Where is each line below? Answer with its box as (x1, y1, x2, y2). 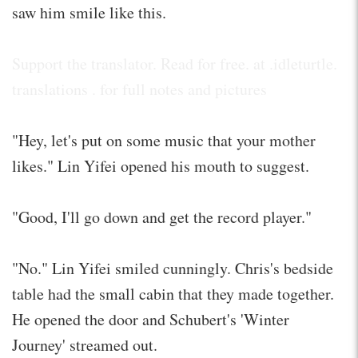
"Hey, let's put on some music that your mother (12, 129, 316, 151)
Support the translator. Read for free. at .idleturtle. (12, 52, 337, 74)
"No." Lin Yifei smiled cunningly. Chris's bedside (12, 257, 333, 279)
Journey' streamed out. (12, 333, 157, 356)
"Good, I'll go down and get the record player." (12, 205, 312, 228)
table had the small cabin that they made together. (12, 282, 334, 304)
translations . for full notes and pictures (12, 78, 267, 100)
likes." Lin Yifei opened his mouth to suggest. (12, 154, 309, 177)
